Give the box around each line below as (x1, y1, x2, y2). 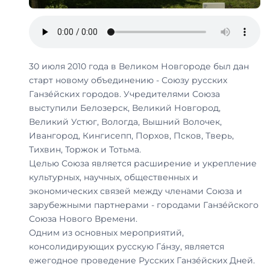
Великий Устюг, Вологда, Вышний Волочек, (29, 116, 222, 127)
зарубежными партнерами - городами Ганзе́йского (29, 199, 259, 210)
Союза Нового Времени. (29, 213, 137, 224)
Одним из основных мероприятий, (29, 227, 184, 238)
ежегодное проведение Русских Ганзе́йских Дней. (29, 254, 255, 266)
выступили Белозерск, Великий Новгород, (29, 102, 221, 113)
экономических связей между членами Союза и (29, 185, 242, 196)
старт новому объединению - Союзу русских (29, 74, 227, 86)
